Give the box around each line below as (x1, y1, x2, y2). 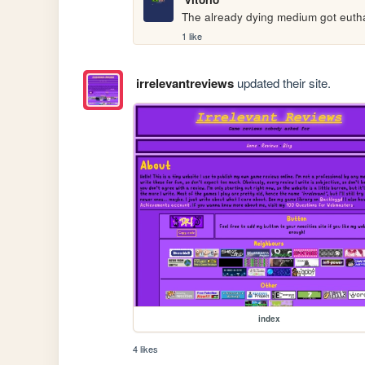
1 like (182, 29, 203, 42)
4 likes (133, 341, 159, 355)
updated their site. (233, 73, 331, 91)
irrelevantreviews (135, 73, 234, 92)
